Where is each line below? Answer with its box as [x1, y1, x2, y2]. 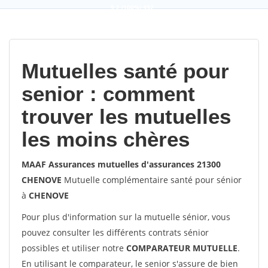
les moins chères [22, 127, 190, 151]
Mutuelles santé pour [22, 59, 229, 83]
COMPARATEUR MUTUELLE [126, 242, 237, 254]
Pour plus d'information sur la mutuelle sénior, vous [22, 211, 230, 223]
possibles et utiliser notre [22, 242, 126, 254]
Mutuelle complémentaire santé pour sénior [62, 174, 242, 185]
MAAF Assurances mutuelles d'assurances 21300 [22, 159, 221, 170]
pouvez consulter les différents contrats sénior [22, 227, 209, 238]
